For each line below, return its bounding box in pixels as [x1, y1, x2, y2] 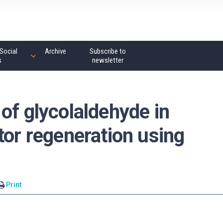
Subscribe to [89, 47, 126, 56]
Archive [44, 47, 66, 56]
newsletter [92, 56, 123, 65]
